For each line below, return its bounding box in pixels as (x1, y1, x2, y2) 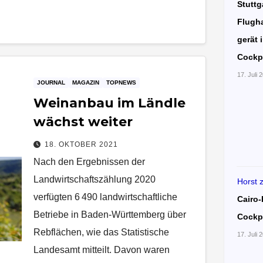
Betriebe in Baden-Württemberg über (33, 209, 187, 220)
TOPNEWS (106, 79, 137, 86)
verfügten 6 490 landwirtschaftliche (33, 191, 178, 202)
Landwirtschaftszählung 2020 (33, 174, 156, 184)
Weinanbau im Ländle (33, 95, 186, 111)
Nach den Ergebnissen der (33, 156, 146, 167)
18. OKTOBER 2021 (45, 140, 119, 149)
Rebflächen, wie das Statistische (33, 227, 170, 237)
